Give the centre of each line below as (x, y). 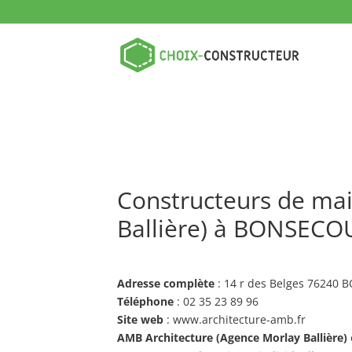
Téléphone (146, 301)
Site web (141, 319)
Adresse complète (166, 283)
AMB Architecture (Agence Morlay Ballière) (233, 337)
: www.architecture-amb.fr (235, 319)
